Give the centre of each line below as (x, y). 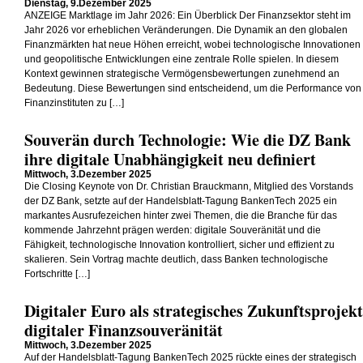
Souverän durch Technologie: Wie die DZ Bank (188, 140)
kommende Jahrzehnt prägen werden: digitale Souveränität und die (173, 230)
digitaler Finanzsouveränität (124, 330)
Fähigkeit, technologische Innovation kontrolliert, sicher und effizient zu (179, 245)
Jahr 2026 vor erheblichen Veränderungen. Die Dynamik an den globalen (186, 30)
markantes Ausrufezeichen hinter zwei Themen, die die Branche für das (181, 216)
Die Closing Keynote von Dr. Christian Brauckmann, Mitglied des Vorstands (189, 186)
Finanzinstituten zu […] (74, 103)
